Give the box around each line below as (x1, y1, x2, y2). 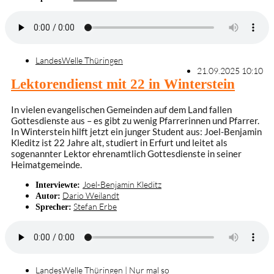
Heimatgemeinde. (11, 159, 82, 170)
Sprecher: (35, 202, 72, 212)
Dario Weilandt (62, 190, 119, 201)
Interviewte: (35, 180, 83, 190)
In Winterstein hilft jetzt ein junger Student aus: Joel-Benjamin (11, 126, 262, 137)
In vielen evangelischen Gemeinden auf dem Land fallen (11, 104, 232, 115)
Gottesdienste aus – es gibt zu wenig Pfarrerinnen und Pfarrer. (11, 115, 259, 126)
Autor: (35, 191, 61, 201)
